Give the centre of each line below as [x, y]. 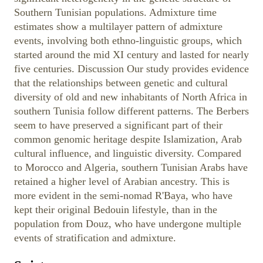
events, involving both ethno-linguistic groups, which [128, 40]
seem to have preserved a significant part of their [118, 125]
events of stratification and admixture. [95, 237]
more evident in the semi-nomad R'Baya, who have [123, 195]
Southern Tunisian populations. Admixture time [115, 12]
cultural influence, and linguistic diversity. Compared [128, 153]
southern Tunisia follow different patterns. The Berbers [131, 111]
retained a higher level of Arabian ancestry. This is [122, 181]
